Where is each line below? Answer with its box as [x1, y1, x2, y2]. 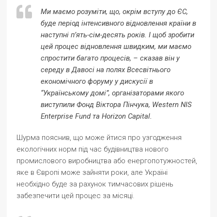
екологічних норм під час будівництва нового [16, 145, 169, 154]
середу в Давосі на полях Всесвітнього [41, 65, 170, 74]
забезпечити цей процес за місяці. [16, 191, 135, 200]
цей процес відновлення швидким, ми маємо [41, 42, 191, 51]
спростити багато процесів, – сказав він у [41, 54, 180, 62]
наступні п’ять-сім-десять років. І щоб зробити [41, 31, 194, 39]
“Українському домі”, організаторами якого [41, 89, 184, 97]
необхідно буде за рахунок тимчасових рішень [16, 180, 173, 188]
